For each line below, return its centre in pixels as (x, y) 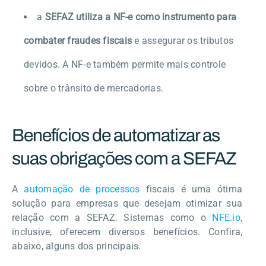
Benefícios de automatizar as (116, 135)
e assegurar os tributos (183, 40)
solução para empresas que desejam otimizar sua (127, 203)
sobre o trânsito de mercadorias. (94, 88)
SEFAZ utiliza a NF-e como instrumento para (140, 17)
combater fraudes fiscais (78, 40)
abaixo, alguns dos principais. (77, 246)
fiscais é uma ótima (191, 189)
